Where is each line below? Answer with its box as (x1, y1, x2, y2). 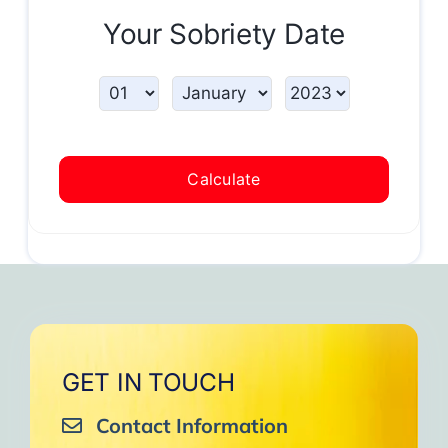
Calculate (187, 168, 261, 189)
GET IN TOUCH (61, 366, 235, 397)
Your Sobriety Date (103, 16, 345, 51)
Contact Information (95, 412, 288, 438)
